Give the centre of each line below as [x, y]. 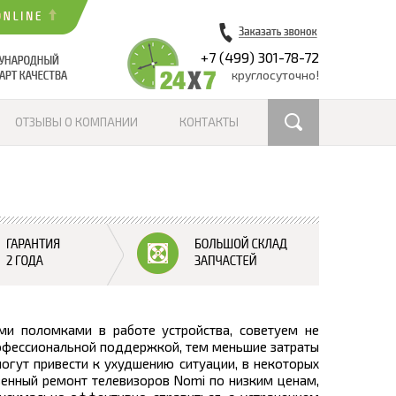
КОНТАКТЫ [209, 122]
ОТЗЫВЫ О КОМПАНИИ [76, 122]
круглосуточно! [275, 75]
